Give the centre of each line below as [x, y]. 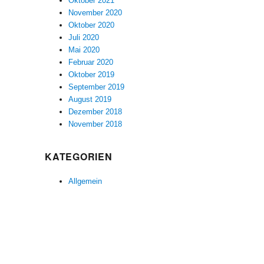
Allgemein [85, 181]
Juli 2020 [84, 37]
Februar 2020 [91, 62]
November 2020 [95, 12]
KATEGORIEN [79, 156]
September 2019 [97, 87]
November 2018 [95, 124]
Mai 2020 [84, 49]
